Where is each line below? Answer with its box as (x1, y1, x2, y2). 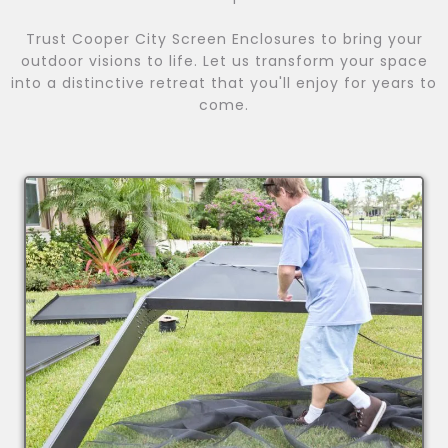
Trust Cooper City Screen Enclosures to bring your (25, 29, 423, 50)
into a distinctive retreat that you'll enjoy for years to (11, 73, 437, 94)
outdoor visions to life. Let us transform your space (20, 51, 428, 72)
